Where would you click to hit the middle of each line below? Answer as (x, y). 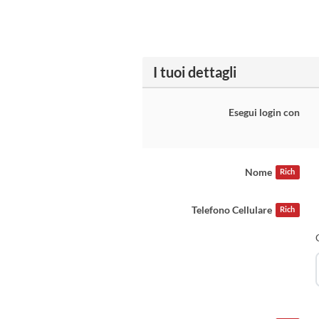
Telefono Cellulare (232, 210)
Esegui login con (264, 112)
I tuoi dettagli (194, 72)
